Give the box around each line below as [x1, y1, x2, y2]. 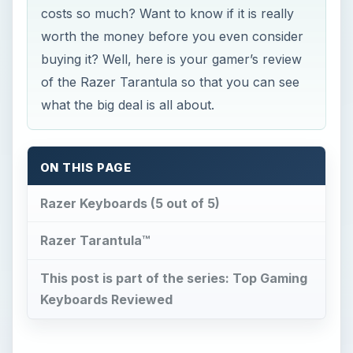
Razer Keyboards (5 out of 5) [39, 195, 220, 211]
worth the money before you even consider [41, 28, 304, 44]
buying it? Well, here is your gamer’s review [41, 50, 303, 67]
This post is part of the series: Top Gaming [39, 270, 307, 287]
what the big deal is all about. [41, 96, 215, 113]
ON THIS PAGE [39, 160, 132, 175]
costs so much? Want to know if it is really [41, 5, 295, 21]
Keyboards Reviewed [39, 292, 173, 308]
